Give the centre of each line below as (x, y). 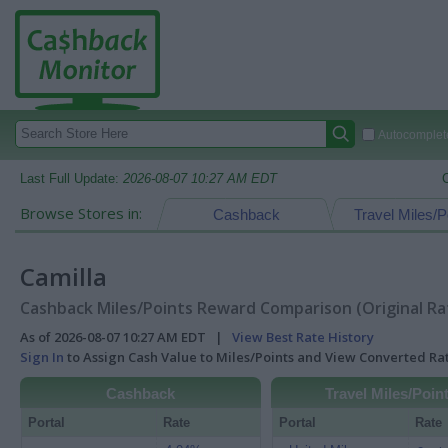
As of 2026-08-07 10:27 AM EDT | (126, 337)
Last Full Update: (71, 178)
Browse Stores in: (81, 213)
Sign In (42, 357)
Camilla (63, 276)
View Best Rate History (303, 337)
